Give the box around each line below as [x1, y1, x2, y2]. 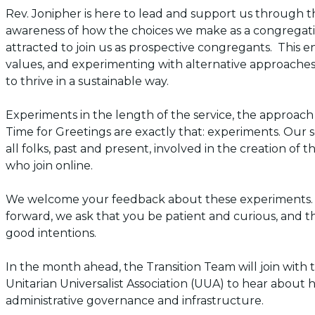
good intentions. [6, 226, 96, 240]
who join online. [6, 159, 93, 172]
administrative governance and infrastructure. [6, 294, 264, 307]
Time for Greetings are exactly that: [6, 125, 207, 139]
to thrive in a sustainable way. [6, 75, 169, 88]
